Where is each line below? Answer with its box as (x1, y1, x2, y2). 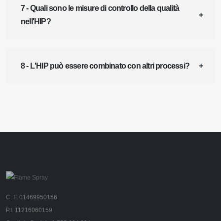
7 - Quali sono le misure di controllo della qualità (21, 3, 180, 12)
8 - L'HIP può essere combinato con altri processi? (21, 61, 190, 70)
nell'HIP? (21, 17, 51, 26)
